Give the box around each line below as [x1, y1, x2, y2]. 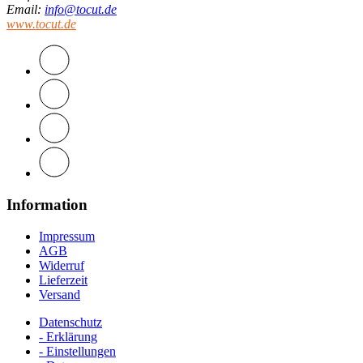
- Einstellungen [39, 344, 116, 358]
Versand [39, 287, 80, 301]
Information [6, 196, 88, 213]
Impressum [39, 228, 95, 243]
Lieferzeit [39, 272, 88, 287]
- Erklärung [39, 329, 97, 344]
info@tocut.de [45, 2, 117, 17]
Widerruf [39, 258, 84, 272]
